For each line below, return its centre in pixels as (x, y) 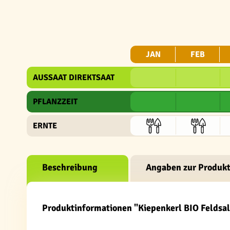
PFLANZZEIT (55, 102)
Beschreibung (70, 167)
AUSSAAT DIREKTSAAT (74, 78)
